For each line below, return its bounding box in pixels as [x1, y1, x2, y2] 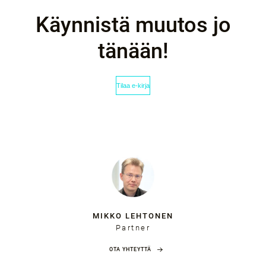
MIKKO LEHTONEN [93, 211, 173, 220]
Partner [115, 223, 151, 232]
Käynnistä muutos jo [35, 12, 231, 37]
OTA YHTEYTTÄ [109, 246, 151, 252]
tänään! [97, 39, 169, 64]
